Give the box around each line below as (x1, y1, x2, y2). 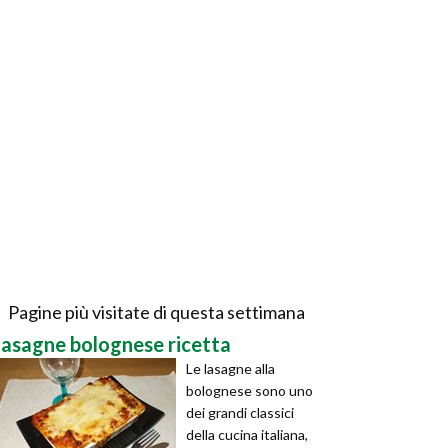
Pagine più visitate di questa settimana (7, 301, 305, 323)
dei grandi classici (186, 404, 294, 421)
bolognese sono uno (186, 382, 313, 399)
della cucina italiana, (186, 426, 308, 443)
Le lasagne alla (186, 360, 275, 377)
